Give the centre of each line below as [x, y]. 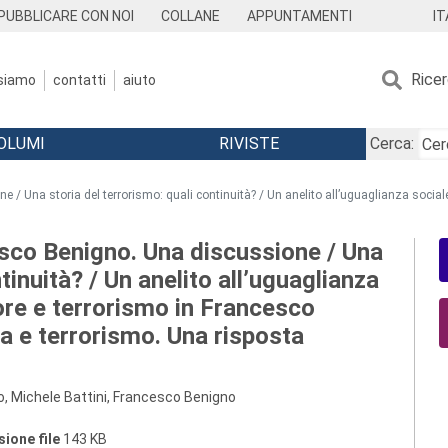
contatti [79, 79]
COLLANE [191, 16]
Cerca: [391, 143]
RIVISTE [248, 143]
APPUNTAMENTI [300, 16]
